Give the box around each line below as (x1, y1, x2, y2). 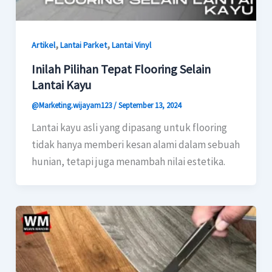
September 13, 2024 (118, 100, 181, 110)
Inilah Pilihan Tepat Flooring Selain (31, 61, 211, 76)
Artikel (31, 39, 55, 51)
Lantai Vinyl (111, 39, 151, 51)
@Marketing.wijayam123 (31, 100, 114, 110)
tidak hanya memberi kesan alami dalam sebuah (31, 137, 240, 151)
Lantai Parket (59, 39, 107, 51)
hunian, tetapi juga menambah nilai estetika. (31, 154, 225, 168)
